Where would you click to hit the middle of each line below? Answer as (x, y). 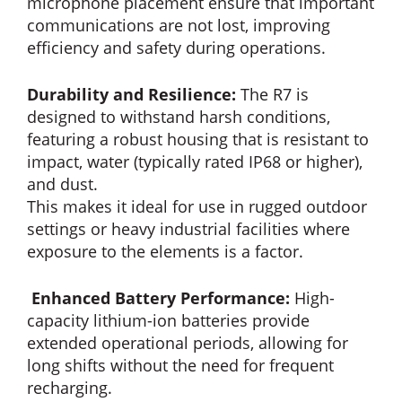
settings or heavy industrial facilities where (188, 228)
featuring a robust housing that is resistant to (198, 139)
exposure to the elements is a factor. (165, 251)
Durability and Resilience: (134, 94)
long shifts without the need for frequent (180, 365)
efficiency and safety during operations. (176, 47)
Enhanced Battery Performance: (161, 297)
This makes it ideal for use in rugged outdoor (197, 206)
